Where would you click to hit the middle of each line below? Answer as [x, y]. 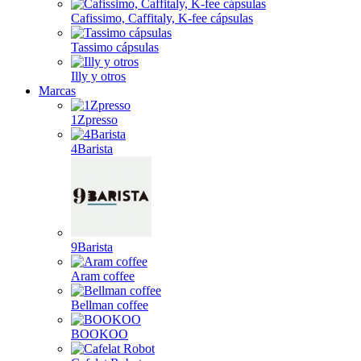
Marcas [57, 91]
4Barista [92, 149]
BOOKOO [100, 334]
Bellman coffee [110, 305]
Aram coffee [103, 276]
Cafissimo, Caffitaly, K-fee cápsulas [162, 18]
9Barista [92, 247]
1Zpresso [94, 120]
